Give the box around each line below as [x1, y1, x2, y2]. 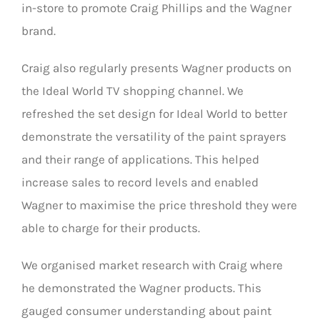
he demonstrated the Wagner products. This [21, 281, 261, 296]
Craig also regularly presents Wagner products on [21, 61, 291, 76]
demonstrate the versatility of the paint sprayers [21, 129, 286, 144]
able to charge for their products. [21, 221, 200, 236]
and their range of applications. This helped [21, 152, 259, 167]
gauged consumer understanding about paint [21, 304, 271, 319]
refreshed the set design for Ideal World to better [21, 106, 287, 121]
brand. [21, 24, 56, 39]
